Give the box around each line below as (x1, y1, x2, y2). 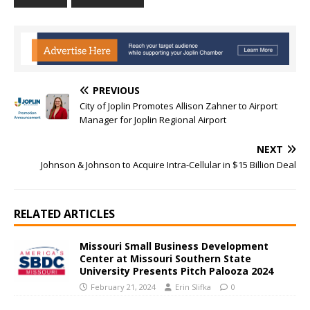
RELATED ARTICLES (14, 206, 115, 222)
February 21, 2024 (91, 282, 156, 293)
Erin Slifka (175, 282, 211, 293)
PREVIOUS (93, 84, 140, 98)
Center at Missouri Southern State (80, 252, 251, 266)
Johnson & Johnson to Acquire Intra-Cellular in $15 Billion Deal (41, 158, 296, 172)
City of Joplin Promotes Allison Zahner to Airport (80, 100, 277, 113)
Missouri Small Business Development (80, 239, 268, 253)
